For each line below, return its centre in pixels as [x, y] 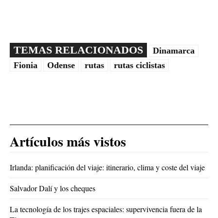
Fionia [26, 65]
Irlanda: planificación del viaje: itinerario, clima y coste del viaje [107, 167]
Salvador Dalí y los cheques [53, 188]
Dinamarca [174, 51]
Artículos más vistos [68, 142]
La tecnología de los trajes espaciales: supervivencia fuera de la [106, 209]
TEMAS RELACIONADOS [78, 50]
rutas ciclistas [139, 65]
